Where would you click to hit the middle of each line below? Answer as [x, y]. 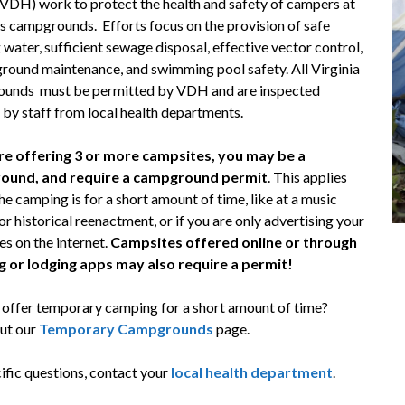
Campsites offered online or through [234, 242]
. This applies [308, 177]
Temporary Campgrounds [127, 329]
